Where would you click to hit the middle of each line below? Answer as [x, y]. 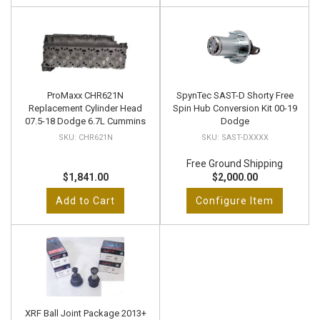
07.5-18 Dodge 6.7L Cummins [85, 121]
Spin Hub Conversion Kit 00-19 [235, 108]
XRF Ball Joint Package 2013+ [85, 313]
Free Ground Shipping [235, 164]
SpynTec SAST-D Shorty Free [235, 95]
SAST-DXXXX [245, 137]
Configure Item [235, 201]
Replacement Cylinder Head [85, 108]
